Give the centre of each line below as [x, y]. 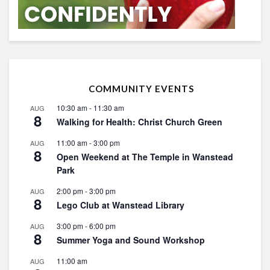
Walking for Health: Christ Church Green [140, 122]
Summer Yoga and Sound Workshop [131, 240]
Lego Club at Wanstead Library [121, 205]
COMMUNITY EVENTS [141, 89]
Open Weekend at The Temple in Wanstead [145, 157]
